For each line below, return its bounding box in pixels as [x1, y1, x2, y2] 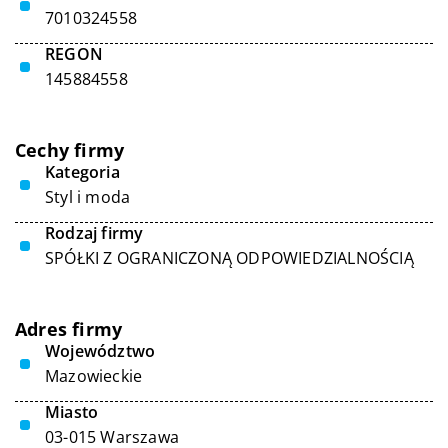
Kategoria [45, 161, 120, 183]
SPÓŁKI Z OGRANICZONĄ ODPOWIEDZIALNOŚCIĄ [45, 247, 414, 269]
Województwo [45, 340, 156, 362]
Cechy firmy [15, 138, 125, 162]
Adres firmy [15, 317, 123, 341]
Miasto [45, 401, 99, 423]
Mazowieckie [45, 365, 143, 387]
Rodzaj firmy [45, 222, 144, 244]
